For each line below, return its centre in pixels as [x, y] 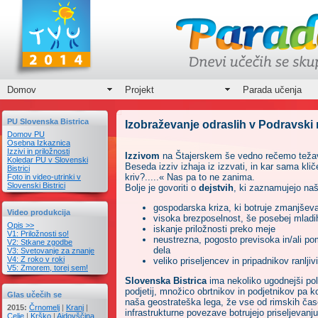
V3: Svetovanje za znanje [51, 251]
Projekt [139, 89]
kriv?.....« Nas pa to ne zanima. [190, 177]
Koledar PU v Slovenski [48, 160]
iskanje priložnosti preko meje [214, 229]
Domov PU [26, 134]
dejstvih [216, 188]
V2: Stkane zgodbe [40, 242]
